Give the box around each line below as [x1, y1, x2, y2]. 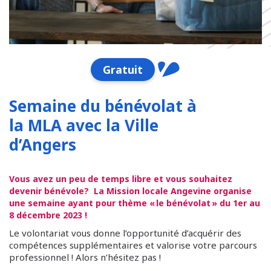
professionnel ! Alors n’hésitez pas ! [9, 251, 161, 263]
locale [142, 185, 168, 197]
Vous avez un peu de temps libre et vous [9, 173, 189, 184]
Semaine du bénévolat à [9, 95, 197, 117]
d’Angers [9, 134, 76, 155]
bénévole [44, 185, 84, 197]
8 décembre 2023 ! [9, 209, 87, 221]
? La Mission [84, 185, 142, 197]
